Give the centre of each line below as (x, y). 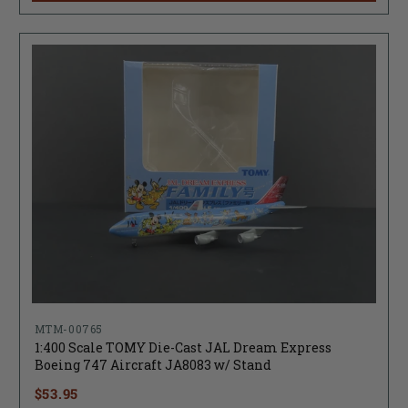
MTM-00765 (69, 329)
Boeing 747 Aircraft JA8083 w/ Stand (153, 365)
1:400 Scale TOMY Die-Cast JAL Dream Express (183, 348)
